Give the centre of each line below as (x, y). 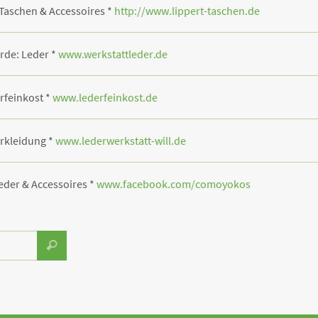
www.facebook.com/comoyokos (174, 183)
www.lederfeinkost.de (105, 97)
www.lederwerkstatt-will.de (121, 140)
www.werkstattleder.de (113, 54)
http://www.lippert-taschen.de (187, 10)
